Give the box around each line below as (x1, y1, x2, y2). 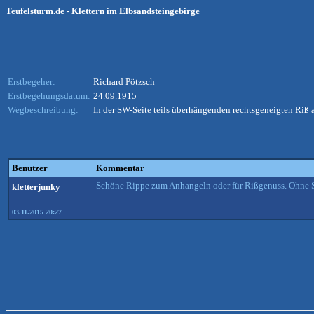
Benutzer (12, 163, 48, 173)
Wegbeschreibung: (8, 104, 78, 115)
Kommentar (96, 163, 144, 173)
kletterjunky (12, 182, 60, 192)
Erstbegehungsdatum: (8, 90, 90, 101)
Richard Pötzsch (93, 76, 155, 87)
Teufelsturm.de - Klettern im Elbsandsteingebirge (6, 6, 200, 16)
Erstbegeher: (8, 76, 55, 87)
